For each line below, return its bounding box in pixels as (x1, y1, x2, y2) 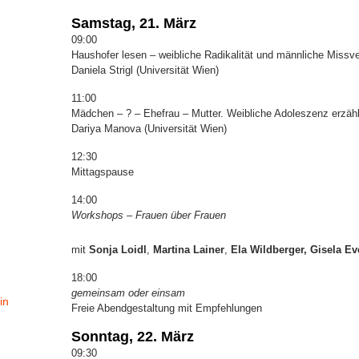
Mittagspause (71, 165, 134, 178)
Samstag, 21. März (71, 14, 196, 31)
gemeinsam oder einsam (71, 286, 185, 299)
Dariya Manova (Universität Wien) (71, 122, 227, 135)
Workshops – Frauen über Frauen (71, 208, 226, 221)
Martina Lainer (150, 243, 224, 256)
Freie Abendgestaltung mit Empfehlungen (71, 301, 262, 314)
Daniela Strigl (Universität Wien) (71, 63, 219, 76)
